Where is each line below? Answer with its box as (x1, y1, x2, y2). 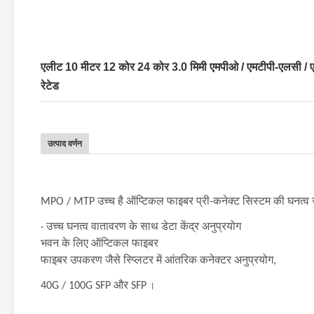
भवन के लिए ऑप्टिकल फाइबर (41, 238, 158, 250)
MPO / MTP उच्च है (41, 196, 126, 207)
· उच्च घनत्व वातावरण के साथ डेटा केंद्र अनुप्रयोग (41, 221, 241, 233)
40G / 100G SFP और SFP (41, 280, 146, 292)
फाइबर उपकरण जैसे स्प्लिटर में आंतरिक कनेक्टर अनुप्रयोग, (41, 255, 276, 266)
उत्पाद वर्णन (48, 139, 82, 149)
